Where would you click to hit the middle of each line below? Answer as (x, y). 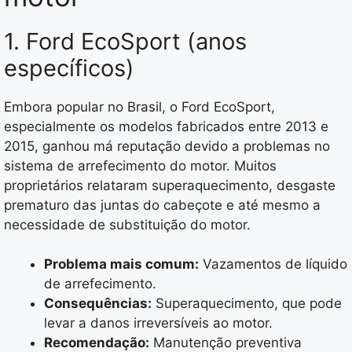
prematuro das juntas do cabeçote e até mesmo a (162, 205)
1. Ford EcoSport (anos (125, 41)
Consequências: (98, 304)
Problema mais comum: (121, 264)
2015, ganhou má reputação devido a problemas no (167, 146)
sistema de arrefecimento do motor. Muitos (140, 165)
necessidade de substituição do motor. (127, 224)
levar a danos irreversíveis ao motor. (158, 323)
